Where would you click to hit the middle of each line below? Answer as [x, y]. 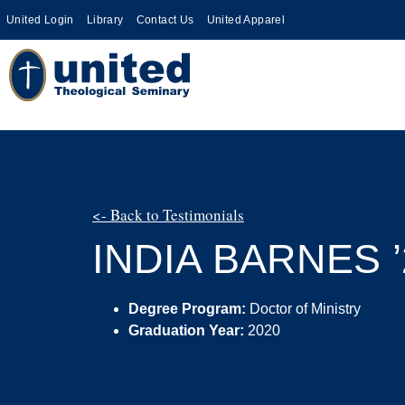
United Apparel [246, 20]
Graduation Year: [188, 330]
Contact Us [165, 20]
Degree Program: [189, 309]
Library [105, 20]
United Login [40, 20]
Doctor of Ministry [305, 309]
